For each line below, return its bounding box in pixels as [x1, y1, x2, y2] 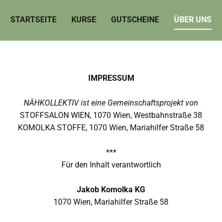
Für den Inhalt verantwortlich [61, 160, 161, 170]
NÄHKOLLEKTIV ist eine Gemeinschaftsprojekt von [24, 98, 198, 108]
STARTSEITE [10, 15, 56, 25]
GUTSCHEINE [111, 15, 159, 25]
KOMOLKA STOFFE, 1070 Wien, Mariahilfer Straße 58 [18, 123, 204, 133]
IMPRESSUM [88, 73, 134, 83]
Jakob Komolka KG [77, 185, 145, 195]
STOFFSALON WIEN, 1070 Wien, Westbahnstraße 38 [20, 111, 202, 120]
